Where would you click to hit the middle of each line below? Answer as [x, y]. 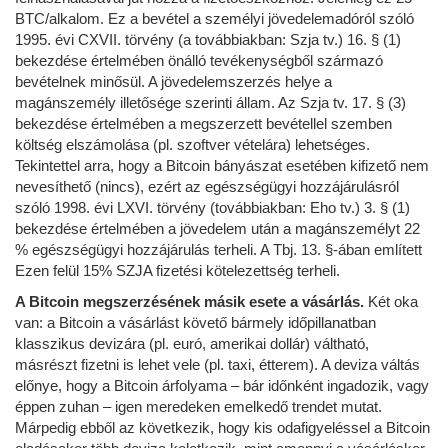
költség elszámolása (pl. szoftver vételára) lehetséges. [192, 144]
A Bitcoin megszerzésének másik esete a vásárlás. [189, 301]
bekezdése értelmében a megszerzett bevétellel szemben [203, 123]
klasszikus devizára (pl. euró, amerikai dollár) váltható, [192, 343]
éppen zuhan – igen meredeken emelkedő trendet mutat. [198, 406]
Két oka [391, 301]
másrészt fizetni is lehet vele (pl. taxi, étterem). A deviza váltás [217, 364]
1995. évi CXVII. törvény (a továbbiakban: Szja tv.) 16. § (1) [208, 39]
